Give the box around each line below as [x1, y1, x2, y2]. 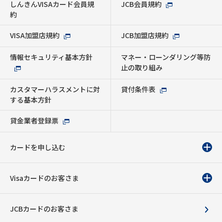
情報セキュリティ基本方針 [10, 52, 93, 62]
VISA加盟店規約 [10, 30, 59, 40]
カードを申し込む [10, 142, 65, 153]
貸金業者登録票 [10, 115, 58, 126]
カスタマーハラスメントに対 [10, 84, 100, 95]
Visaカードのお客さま [10, 173, 79, 183]
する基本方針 [10, 95, 52, 105]
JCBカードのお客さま [10, 204, 78, 214]
